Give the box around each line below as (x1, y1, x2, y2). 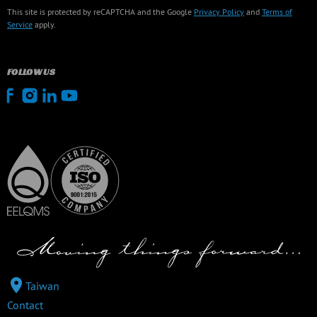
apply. (33, 19, 56, 30)
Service (7, 19, 33, 30)
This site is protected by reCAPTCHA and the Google (7, 6, 194, 17)
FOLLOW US (7, 66, 55, 78)
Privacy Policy (194, 6, 244, 17)
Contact (7, 298, 43, 313)
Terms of (262, 6, 292, 17)
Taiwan (25, 279, 59, 294)
